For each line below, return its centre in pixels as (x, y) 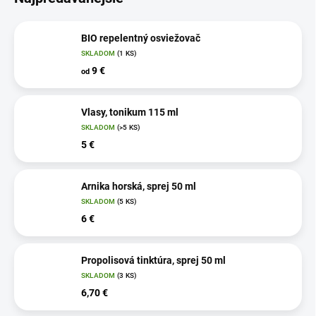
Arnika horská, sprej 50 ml (139, 186)
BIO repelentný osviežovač (141, 38)
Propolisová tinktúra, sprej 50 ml (153, 260)
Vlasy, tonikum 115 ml (130, 112)
